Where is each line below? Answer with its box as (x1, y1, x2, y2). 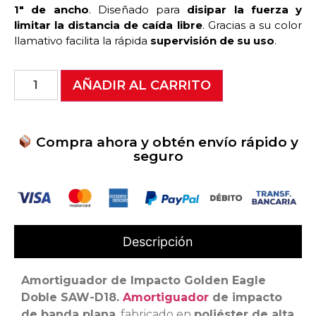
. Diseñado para (88, 2, 188, 16)
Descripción (123, 233, 193, 249)
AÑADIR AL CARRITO (72, 77, 211, 93)
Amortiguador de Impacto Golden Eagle (21, 273, 266, 287)
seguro (133, 147, 183, 164)
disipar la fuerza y (187, 2, 302, 16)
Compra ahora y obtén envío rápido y (32, 133, 299, 150)
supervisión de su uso (150, 33, 274, 47)
